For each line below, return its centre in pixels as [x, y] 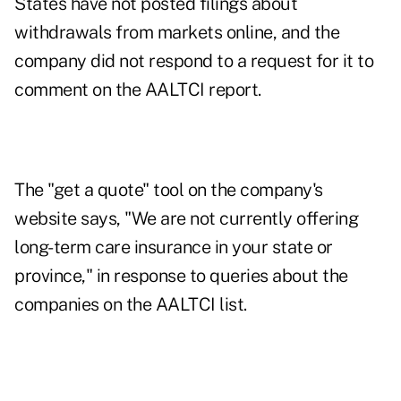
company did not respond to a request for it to [194, 61]
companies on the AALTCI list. [131, 305]
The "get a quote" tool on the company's [169, 190]
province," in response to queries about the [181, 276]
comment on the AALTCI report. [140, 90]
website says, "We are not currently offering [186, 219]
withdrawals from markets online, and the [177, 33]
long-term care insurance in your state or [174, 247]
